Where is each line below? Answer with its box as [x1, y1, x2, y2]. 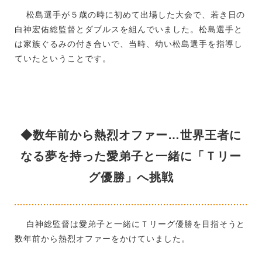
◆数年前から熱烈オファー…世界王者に [20, 129, 242, 142]
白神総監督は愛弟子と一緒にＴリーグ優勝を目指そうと [15, 219, 246, 229]
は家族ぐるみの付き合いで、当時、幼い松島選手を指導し [15, 39, 243, 49]
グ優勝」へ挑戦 [88, 171, 174, 184]
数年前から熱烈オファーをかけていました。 [15, 234, 190, 244]
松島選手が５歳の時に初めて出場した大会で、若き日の [15, 10, 246, 20]
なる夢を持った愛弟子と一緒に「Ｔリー [20, 150, 242, 163]
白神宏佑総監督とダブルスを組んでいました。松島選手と [15, 25, 243, 35]
